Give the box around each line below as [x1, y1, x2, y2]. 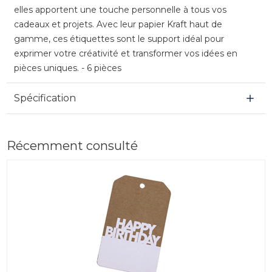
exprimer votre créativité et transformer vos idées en [13, 47, 237, 59]
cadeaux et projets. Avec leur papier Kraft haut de [13, 18, 222, 30]
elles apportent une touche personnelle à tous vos [13, 4, 226, 15]
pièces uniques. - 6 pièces [13, 62, 121, 73]
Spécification [13, 92, 76, 104]
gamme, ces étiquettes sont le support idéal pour [13, 33, 224, 44]
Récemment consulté [6, 138, 138, 153]
